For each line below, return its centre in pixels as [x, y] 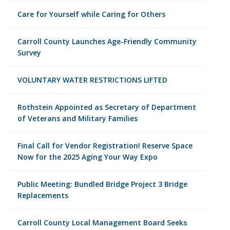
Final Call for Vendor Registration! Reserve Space [105, 146]
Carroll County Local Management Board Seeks [102, 223]
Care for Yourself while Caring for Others [91, 14]
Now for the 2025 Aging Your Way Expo [87, 157]
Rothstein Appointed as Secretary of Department [107, 107]
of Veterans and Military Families [77, 118]
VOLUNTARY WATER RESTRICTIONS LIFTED [92, 80]
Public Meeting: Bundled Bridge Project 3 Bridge [102, 184]
